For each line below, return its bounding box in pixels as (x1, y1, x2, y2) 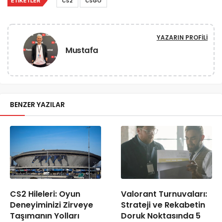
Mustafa (65, 44, 98, 56)
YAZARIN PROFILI (157, 33, 208, 42)
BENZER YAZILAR (10, 100, 65, 110)
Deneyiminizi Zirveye (10, 199, 93, 211)
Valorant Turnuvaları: (121, 188, 207, 200)
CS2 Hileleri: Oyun (10, 188, 80, 200)
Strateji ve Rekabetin (121, 199, 205, 211)
